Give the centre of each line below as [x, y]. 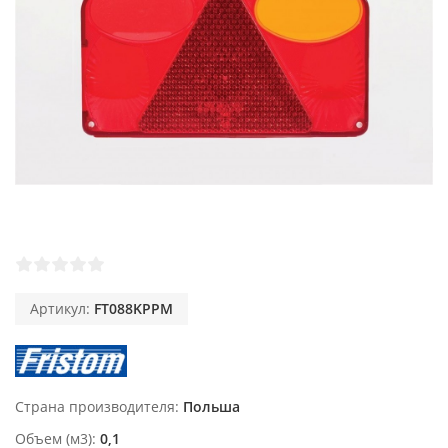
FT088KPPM [133, 309]
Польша [211, 407]
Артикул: [62, 309]
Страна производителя [95, 407]
